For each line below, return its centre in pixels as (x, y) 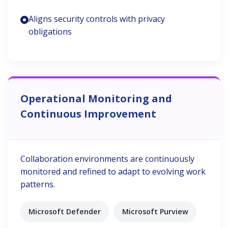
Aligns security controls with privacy (97, 19)
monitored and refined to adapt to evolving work (113, 172)
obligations (50, 32)
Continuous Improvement (88, 114)
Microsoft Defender (65, 211)
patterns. (38, 184)
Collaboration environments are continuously (107, 159)
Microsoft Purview (155, 211)
